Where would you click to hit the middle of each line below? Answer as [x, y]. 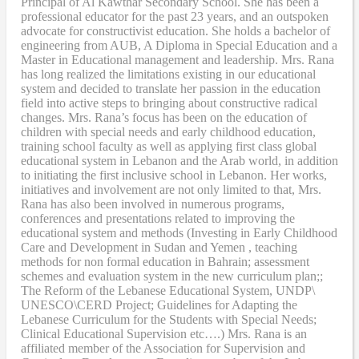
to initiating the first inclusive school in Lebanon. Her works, [174, 175]
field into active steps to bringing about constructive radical [169, 103]
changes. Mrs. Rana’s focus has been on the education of [164, 117]
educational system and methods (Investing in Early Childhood [179, 232]
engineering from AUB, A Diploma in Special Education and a [179, 45]
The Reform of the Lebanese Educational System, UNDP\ [168, 290]
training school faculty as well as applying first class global [169, 146]
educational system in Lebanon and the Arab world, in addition [179, 160]
